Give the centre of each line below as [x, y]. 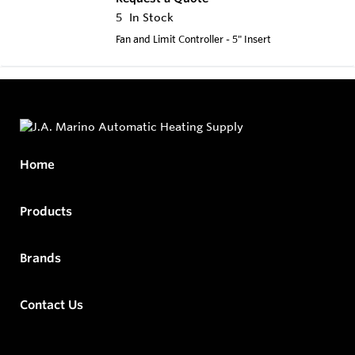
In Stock [151, 17]
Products [46, 212]
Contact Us [52, 305]
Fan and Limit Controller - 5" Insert [193, 38]
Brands [40, 258]
